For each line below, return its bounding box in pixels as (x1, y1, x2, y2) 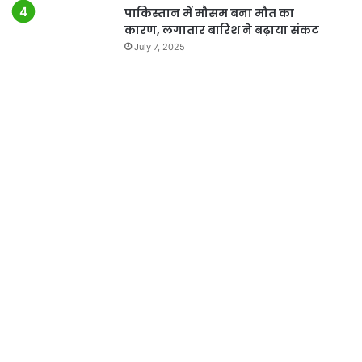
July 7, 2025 (133, 40, 185, 53)
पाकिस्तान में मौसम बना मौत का (124, 4, 294, 21)
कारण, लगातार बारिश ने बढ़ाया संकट (124, 21, 319, 38)
